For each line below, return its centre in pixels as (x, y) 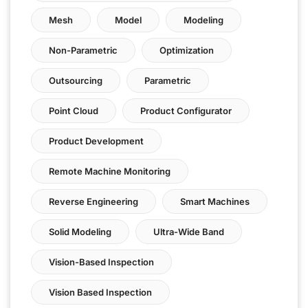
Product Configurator (186, 110)
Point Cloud (74, 110)
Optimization (187, 50)
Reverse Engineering (93, 201)
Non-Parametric (83, 50)
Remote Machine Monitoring (110, 171)
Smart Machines (215, 201)
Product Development (96, 141)
